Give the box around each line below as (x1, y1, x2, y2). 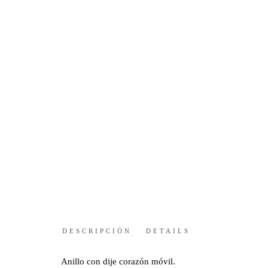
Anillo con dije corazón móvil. (61, 256, 175, 266)
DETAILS (146, 227, 190, 235)
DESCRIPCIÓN (62, 227, 132, 235)
